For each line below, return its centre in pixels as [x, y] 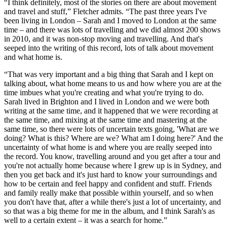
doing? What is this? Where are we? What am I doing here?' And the [113, 138]
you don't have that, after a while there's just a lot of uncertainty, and [112, 202]
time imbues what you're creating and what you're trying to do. [104, 92]
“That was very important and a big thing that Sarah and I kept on [109, 74]
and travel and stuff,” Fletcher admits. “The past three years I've [105, 11]
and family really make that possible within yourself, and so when [109, 193]
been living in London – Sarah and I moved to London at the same [110, 20]
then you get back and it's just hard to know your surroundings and [110, 174]
